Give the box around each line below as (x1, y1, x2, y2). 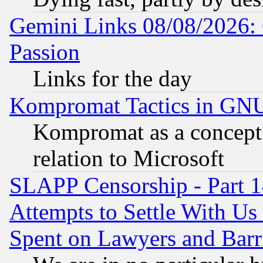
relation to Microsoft (33, 146, 224, 171)
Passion (9, 39, 80, 65)
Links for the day (33, 66, 192, 92)
